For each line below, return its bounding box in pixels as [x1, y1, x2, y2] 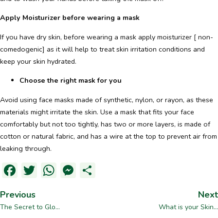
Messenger [76, 159, 153, 181]
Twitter [37, 159, 87, 181]
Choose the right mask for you [19, 75, 122, 86]
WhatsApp [56, 159, 133, 181]
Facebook [18, 159, 82, 181]
